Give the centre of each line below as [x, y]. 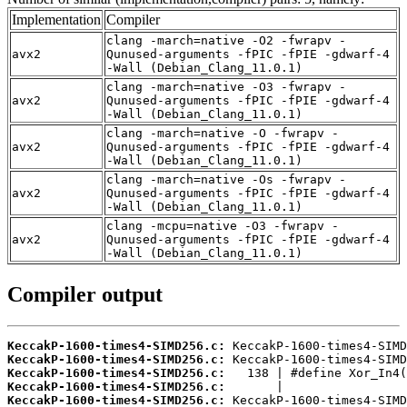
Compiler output [85, 295]
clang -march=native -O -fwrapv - [223, 134]
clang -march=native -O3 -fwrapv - [226, 87]
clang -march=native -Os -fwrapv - [226, 180]
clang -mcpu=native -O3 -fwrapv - [223, 226]
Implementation [56, 20]
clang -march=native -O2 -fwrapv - [226, 41]
